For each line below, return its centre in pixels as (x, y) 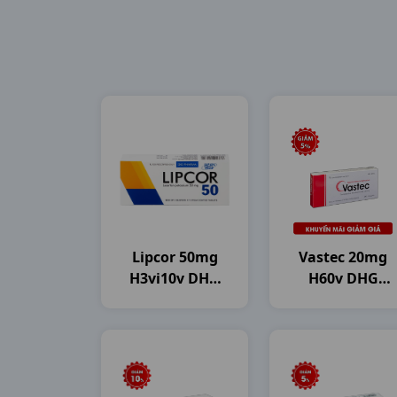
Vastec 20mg (343, 257)
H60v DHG (343, 278)
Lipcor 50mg (175, 257)
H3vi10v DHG (175, 278)
